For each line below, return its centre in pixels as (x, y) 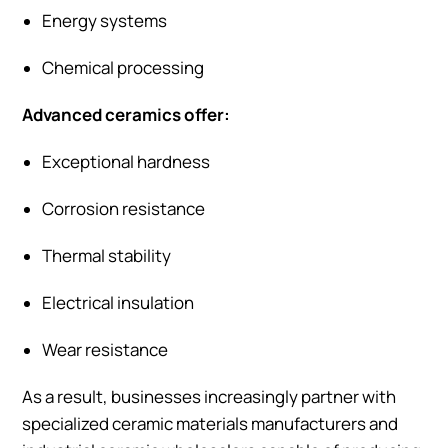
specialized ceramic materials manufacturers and (210, 423)
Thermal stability (106, 255)
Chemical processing (123, 67)
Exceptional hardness (126, 161)
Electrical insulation (118, 302)
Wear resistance (105, 349)
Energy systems (104, 20)
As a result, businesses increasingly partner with (209, 396)
